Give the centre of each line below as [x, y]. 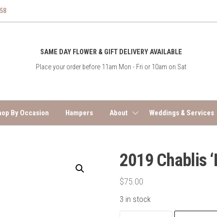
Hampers [79, 113]
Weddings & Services [181, 113]
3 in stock [135, 200]
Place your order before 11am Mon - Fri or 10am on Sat [111, 67]
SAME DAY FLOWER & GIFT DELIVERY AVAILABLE [111, 52]
